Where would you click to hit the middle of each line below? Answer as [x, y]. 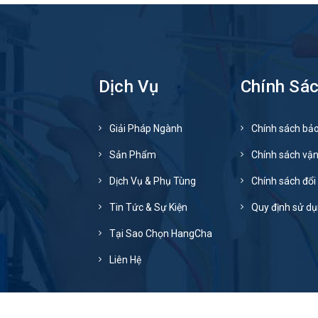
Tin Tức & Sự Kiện [148, 208]
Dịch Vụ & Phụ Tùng [153, 181]
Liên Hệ [125, 260]
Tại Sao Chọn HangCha [161, 234]
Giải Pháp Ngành [146, 129]
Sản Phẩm [133, 155]
